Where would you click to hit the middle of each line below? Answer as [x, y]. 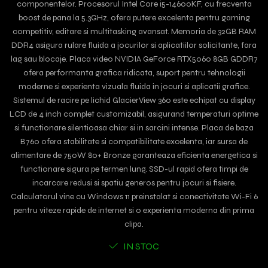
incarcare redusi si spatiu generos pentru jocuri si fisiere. [134, 183]
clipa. [134, 224]
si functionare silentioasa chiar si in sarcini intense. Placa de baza [134, 128]
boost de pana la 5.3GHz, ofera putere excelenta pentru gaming [134, 18]
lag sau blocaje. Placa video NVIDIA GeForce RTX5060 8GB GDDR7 [134, 59]
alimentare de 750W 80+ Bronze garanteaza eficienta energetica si [134, 155]
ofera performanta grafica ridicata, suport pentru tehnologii [134, 73]
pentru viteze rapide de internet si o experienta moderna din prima [134, 210]
